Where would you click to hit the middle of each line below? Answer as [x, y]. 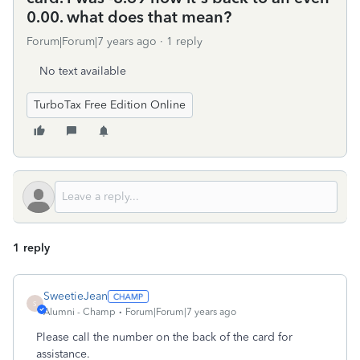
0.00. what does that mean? [129, 17]
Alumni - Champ [80, 312]
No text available [83, 71]
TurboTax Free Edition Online [110, 105]
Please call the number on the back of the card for [164, 337]
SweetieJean [76, 296]
